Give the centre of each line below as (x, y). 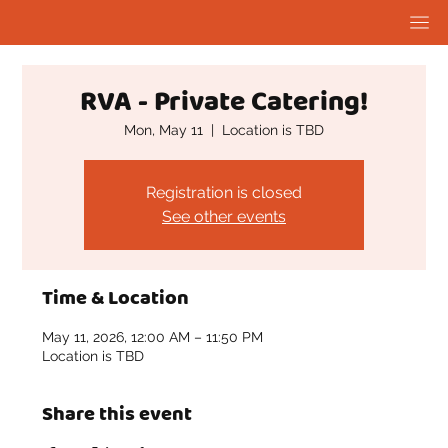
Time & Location (116, 298)
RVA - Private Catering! (224, 102)
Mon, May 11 (163, 129)
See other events (224, 216)
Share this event (117, 414)
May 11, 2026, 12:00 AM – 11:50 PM (153, 336)
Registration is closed (224, 192)
